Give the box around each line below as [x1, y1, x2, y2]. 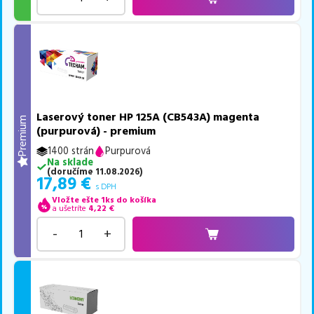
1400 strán [48, 144, 95, 159]
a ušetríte [51, 203, 86, 215]
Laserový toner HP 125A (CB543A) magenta [36, 109, 260, 125]
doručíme [50, 165, 93, 179]
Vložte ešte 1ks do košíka [51, 194, 156, 207]
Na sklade [46, 156, 93, 170]
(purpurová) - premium [36, 123, 156, 139]
